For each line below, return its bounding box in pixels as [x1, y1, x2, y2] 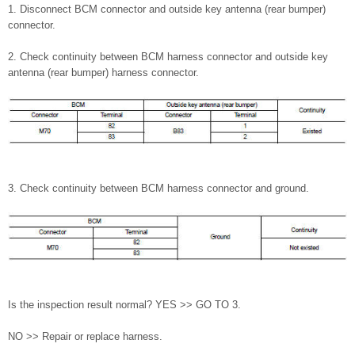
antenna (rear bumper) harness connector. [8, 67, 199, 79]
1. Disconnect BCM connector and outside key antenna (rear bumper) [8, 3, 326, 16]
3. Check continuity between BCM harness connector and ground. [8, 182, 309, 195]
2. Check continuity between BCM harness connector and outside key [8, 51, 328, 63]
